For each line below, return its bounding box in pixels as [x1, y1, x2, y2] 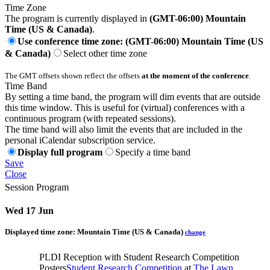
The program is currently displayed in [5, 13, 149, 24]
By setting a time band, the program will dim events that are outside [5, 92, 260, 102]
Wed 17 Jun [5, 206, 54, 216]
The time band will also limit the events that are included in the [5, 124, 242, 135]
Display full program [17, 147, 102, 158]
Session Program [5, 182, 69, 193]
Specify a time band [115, 147, 190, 158]
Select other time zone [63, 48, 147, 59]
